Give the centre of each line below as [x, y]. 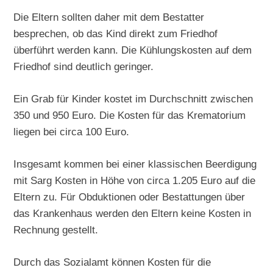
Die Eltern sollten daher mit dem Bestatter [109, 17]
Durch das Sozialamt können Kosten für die [112, 262]
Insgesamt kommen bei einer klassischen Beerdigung [135, 164]
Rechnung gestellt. [56, 229]
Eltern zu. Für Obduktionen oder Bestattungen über [129, 197]
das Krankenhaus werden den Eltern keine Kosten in [133, 213]
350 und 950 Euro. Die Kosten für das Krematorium [130, 115]
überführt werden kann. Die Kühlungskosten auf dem [133, 50]
